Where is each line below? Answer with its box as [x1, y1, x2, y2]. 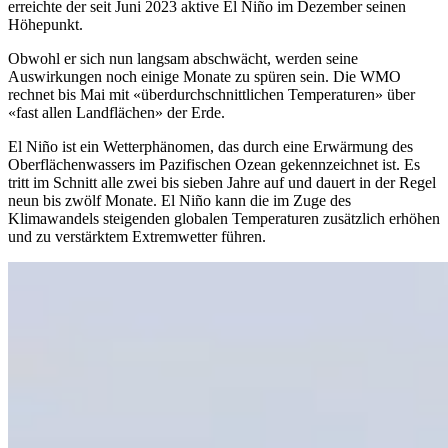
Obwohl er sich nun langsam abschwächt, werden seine [8, 49, 358, 67]
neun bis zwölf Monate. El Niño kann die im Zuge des [8, 191, 351, 209]
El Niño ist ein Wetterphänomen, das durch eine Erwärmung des [8, 137, 413, 155]
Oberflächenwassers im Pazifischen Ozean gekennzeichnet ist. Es [8, 155, 420, 173]
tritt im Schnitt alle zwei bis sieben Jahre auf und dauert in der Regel [8, 173, 436, 191]
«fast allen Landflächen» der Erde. [8, 103, 225, 121]
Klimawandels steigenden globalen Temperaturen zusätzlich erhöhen [8, 209, 440, 227]
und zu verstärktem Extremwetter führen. [8, 227, 266, 245]
